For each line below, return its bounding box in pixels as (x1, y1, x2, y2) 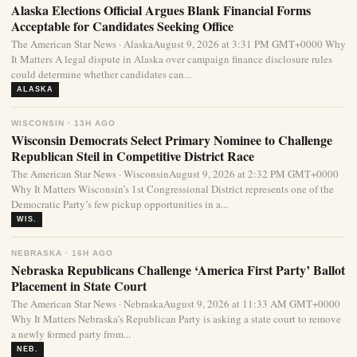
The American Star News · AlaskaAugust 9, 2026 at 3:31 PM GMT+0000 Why (11, 37, 346, 51)
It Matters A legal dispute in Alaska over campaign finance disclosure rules (11, 52, 332, 66)
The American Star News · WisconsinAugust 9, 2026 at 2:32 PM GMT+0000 (11, 167, 339, 181)
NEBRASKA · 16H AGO (11, 249, 113, 257)
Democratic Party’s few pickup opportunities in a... (11, 197, 228, 211)
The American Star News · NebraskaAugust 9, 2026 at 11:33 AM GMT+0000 (11, 296, 340, 311)
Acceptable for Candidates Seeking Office (11, 17, 233, 35)
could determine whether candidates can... (11, 67, 191, 81)
